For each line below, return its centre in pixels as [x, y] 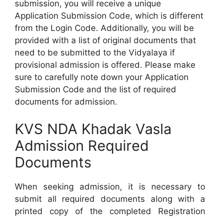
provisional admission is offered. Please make [105, 65]
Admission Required [82, 145]
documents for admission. [66, 102]
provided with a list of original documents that [105, 40]
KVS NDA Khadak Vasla [93, 129]
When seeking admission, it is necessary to [110, 186]
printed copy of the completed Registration [110, 211]
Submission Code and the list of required [96, 89]
